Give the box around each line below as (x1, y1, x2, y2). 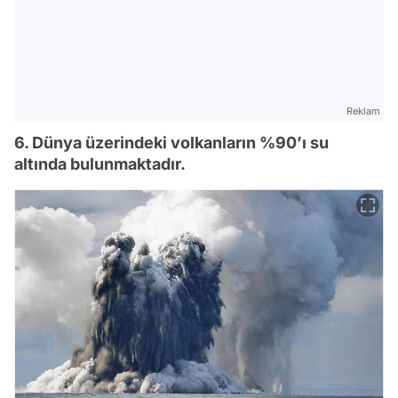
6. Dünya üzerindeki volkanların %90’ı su (14, 132, 329, 152)
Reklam (346, 104, 380, 117)
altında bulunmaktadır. (14, 154, 186, 173)
